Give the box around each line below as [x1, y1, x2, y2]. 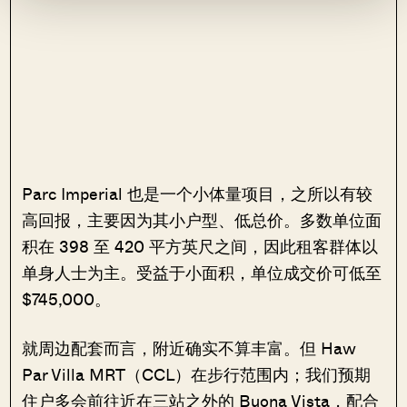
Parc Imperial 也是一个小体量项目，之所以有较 [22, 181, 373, 205]
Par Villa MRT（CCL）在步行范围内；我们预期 [22, 362, 372, 386]
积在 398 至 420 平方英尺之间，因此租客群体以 [22, 233, 379, 258]
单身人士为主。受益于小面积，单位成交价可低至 [22, 260, 382, 284]
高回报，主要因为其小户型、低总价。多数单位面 [22, 207, 382, 232]
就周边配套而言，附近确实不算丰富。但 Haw [22, 335, 356, 360]
